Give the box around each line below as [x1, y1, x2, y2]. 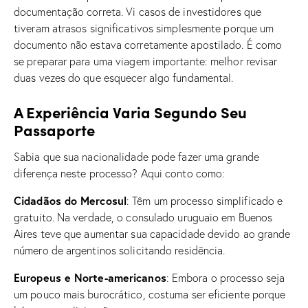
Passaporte [14, 118, 95, 140]
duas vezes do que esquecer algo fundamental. [14, 70, 234, 85]
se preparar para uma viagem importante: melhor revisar [14, 54, 278, 68]
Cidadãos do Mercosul [14, 192, 126, 208]
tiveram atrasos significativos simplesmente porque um [14, 21, 274, 35]
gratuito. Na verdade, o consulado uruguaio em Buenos [14, 210, 273, 224]
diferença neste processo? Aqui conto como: [14, 166, 225, 180]
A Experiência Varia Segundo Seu [14, 100, 247, 122]
